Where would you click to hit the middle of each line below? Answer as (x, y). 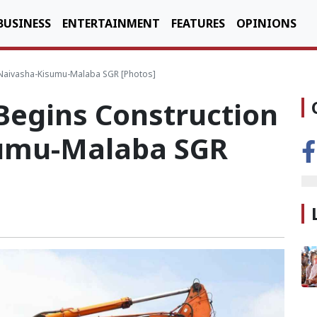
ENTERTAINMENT (111, 23)
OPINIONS (266, 23)
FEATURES (198, 23)
